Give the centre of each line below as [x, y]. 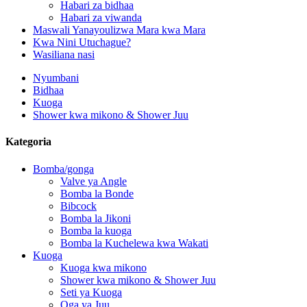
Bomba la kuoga [96, 230]
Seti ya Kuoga [91, 292]
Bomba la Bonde [97, 193]
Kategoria [28, 142]
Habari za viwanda [101, 17]
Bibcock [78, 206]
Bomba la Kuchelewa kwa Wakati [134, 243]
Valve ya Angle [94, 181]
